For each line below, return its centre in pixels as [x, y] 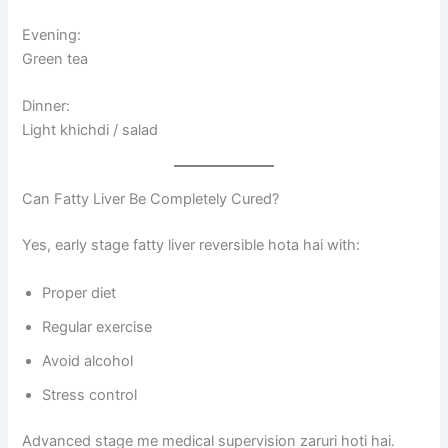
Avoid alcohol [88, 360]
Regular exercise [97, 326]
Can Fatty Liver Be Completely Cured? [151, 199]
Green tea [55, 58]
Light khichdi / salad [90, 130]
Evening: [52, 34]
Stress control [90, 394]
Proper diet [79, 292]
